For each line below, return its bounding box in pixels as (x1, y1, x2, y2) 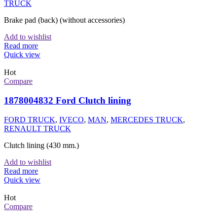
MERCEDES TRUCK (110, 115, 183, 124)
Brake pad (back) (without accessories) (4, 16, 125, 25)
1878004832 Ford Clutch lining (4, 95, 131, 106)
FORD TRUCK (4, 115, 55, 124)
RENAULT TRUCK (4, 124, 71, 133)
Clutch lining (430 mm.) (4, 141, 79, 149)
